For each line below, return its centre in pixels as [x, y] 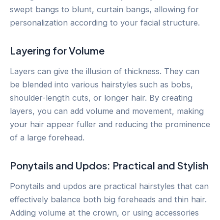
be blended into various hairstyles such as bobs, [101, 84]
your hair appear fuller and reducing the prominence [110, 124]
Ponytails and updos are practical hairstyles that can [109, 186]
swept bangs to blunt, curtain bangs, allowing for [104, 9]
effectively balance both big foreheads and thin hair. [108, 199]
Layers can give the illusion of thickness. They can [105, 71]
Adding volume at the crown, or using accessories [104, 212]
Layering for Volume [57, 50]
